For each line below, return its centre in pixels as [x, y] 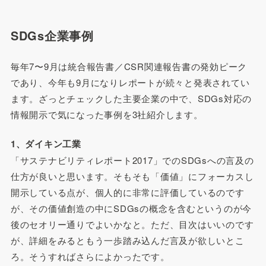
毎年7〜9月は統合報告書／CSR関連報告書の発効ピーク [129, 66]
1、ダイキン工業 [46, 144]
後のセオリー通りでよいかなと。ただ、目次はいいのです [132, 224]
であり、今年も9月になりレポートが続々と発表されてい [130, 82]
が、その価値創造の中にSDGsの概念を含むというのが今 [131, 208]
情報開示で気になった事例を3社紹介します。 [107, 114]
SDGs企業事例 [52, 35]
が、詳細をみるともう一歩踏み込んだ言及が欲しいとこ [127, 240]
